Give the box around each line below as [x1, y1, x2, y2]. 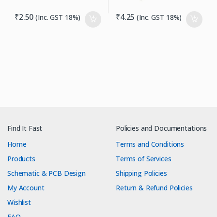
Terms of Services [116, 154, 171, 164]
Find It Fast [7, 124, 43, 133]
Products [7, 154, 35, 164]
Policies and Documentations [116, 124, 207, 133]
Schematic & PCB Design [7, 169, 86, 178]
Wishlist [7, 198, 31, 207]
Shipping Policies [116, 169, 167, 178]
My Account [7, 183, 45, 193]
